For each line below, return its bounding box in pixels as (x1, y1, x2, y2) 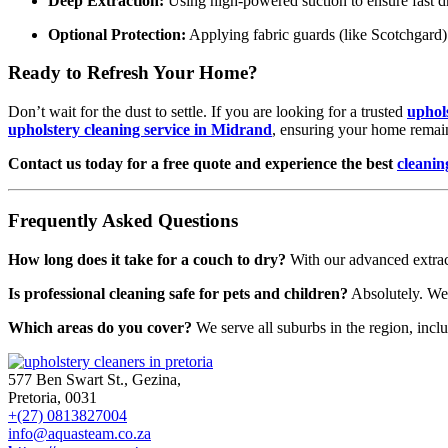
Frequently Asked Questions (8, 209, 238, 231)
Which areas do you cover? (8, 318, 192, 336)
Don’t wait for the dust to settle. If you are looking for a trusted (8, 103, 407, 121)
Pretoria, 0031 (8, 388, 97, 406)
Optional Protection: (48, 25, 186, 43)
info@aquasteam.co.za (8, 424, 151, 442)
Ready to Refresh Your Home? (8, 62, 258, 84)
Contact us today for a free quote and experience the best (8, 155, 397, 173)
